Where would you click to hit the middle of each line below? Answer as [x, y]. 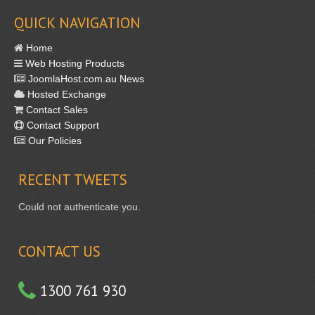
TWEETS [101, 179]
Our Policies [53, 140]
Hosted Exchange [65, 94]
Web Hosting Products [73, 63]
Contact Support [62, 125]
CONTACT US [59, 251]
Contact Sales [56, 109]
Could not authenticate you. [79, 206]
